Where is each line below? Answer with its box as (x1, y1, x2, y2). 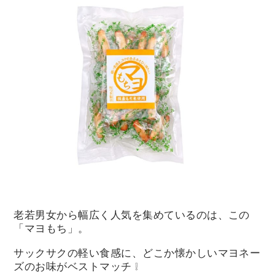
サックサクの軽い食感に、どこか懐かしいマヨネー (14, 246, 261, 259)
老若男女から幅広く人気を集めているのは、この (14, 209, 250, 222)
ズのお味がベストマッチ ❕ (14, 260, 139, 273)
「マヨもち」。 (14, 222, 89, 235)
